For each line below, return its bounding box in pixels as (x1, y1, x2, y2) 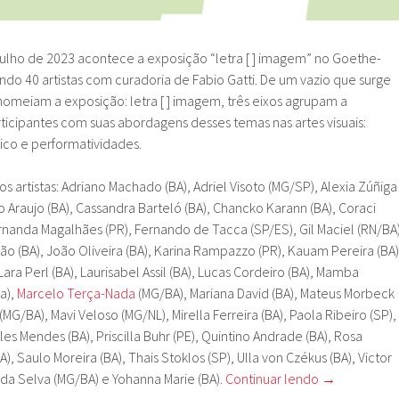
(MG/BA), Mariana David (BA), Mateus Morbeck (135, 284, 395, 303)
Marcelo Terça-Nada (17, 284, 135, 303)
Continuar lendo (225, 370, 322, 388)
